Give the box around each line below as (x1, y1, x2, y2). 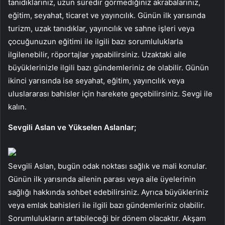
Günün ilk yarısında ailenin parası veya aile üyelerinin (8, 174, 196, 184)
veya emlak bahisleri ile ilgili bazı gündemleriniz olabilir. (8, 200, 205, 210)
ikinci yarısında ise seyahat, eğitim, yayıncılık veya (8, 75, 184, 85)
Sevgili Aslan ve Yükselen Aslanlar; (8, 122, 136, 132)
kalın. (8, 101, 27, 111)
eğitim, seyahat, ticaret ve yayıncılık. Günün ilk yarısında (8, 10, 205, 20)
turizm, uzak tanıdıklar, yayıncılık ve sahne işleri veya (8, 23, 194, 33)
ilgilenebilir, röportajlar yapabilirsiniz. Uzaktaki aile (8, 49, 186, 59)
